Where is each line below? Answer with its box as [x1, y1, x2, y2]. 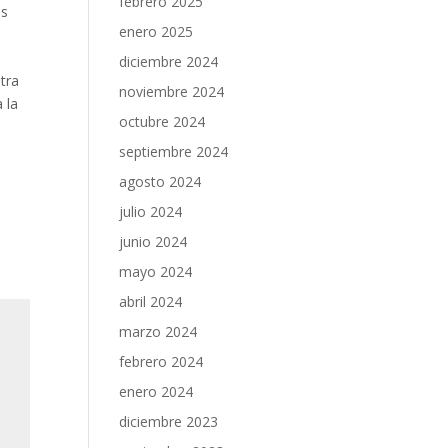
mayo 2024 [119, 262, 193, 281]
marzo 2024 [119, 322, 198, 341]
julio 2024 [119, 202, 183, 221]
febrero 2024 [119, 352, 204, 371]
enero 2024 [119, 382, 194, 401]
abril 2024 [119, 292, 183, 311]
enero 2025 [119, 22, 194, 41]
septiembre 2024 [119, 142, 229, 161]
